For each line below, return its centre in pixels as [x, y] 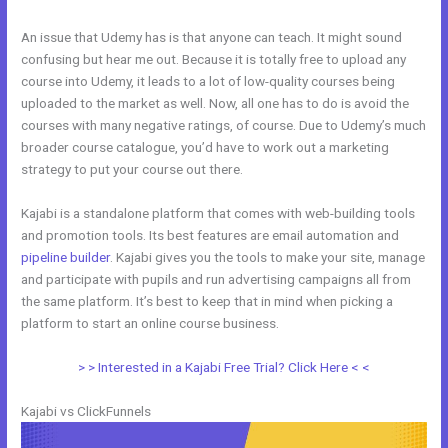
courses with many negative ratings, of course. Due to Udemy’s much [224, 125]
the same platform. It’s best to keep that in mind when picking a [207, 300]
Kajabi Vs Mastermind [347, 322]
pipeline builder [66, 256]
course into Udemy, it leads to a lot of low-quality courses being [208, 81]
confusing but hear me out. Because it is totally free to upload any [214, 59]
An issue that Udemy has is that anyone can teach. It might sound [212, 37]
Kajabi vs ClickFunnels [86, 410]
